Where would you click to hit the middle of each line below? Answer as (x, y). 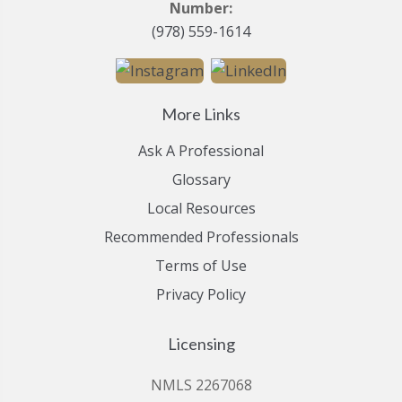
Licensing (201, 344)
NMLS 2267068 (201, 385)
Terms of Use (201, 266)
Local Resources (201, 209)
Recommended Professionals (201, 237)
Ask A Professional (201, 151)
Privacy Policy (201, 295)
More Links (201, 114)
